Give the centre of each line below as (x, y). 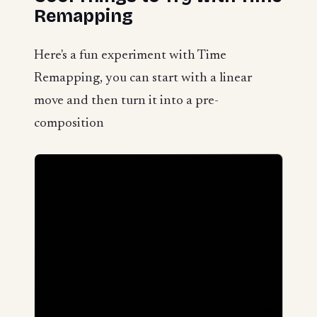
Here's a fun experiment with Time (130, 56)
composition (69, 124)
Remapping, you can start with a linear (143, 79)
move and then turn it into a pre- (126, 101)
